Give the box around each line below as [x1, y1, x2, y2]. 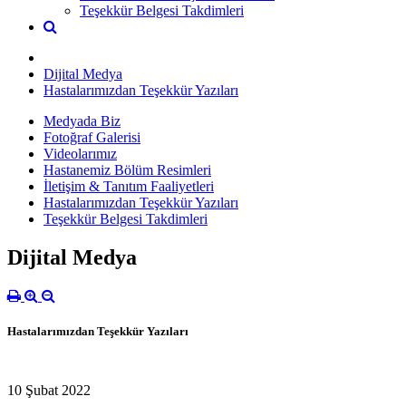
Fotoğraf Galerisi [43, 129, 140, 145]
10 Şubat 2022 [7, 382, 91, 398]
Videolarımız [43, 145, 117, 161]
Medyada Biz [43, 112, 121, 129]
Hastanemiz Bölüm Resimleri [43, 161, 211, 178]
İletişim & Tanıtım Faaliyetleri [43, 178, 214, 194]
